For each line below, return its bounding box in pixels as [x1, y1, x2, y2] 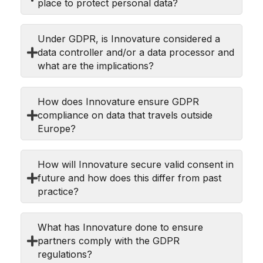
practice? [38, 185, 79, 197]
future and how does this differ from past [38, 171, 222, 184]
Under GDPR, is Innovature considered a [38, 32, 221, 45]
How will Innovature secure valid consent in [38, 158, 234, 170]
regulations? [38, 248, 93, 260]
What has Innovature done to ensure [38, 221, 204, 233]
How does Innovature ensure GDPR [38, 95, 200, 107]
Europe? [38, 122, 76, 134]
